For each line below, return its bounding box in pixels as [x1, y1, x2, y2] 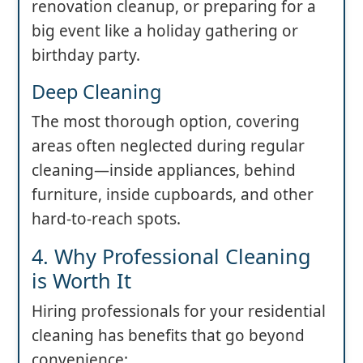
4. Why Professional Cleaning [32, 241, 311, 270]
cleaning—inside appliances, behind [32, 159, 296, 181]
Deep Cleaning [32, 78, 161, 105]
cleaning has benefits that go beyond [32, 324, 305, 346]
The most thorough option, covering [32, 110, 300, 132]
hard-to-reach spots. [32, 207, 181, 229]
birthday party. [32, 44, 140, 66]
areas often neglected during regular [32, 135, 305, 156]
